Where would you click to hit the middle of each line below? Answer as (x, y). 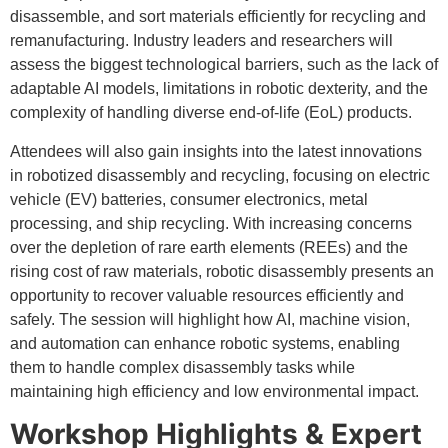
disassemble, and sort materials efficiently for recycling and (218, 17)
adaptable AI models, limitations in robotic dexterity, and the (219, 89)
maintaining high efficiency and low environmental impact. (214, 391)
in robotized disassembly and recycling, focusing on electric (220, 175)
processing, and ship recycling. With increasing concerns (211, 223)
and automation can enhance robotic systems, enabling (205, 343)
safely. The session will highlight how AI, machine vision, (210, 319)
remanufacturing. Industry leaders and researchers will (201, 41)
